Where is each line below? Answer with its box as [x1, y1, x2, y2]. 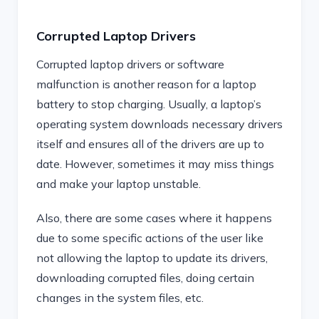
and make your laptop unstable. [36, 177, 201, 191]
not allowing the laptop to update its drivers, [36, 251, 268, 265]
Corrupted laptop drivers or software [36, 57, 224, 71]
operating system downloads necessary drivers [36, 117, 283, 131]
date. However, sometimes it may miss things [36, 157, 274, 171]
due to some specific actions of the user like [36, 231, 263, 245]
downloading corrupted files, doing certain [36, 271, 254, 285]
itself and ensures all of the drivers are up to [36, 137, 264, 151]
